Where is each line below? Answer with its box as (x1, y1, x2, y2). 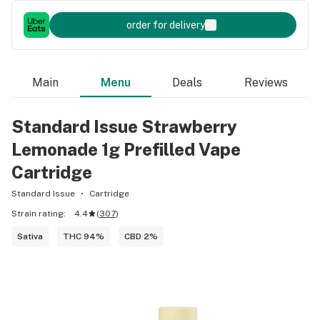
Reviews (244, 76, 288, 89)
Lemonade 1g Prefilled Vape (11, 139, 241, 159)
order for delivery (126, 19, 205, 31)
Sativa (17, 231, 43, 241)
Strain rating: (11, 209, 66, 219)
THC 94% (63, 231, 104, 241)
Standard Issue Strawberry (11, 116, 237, 136)
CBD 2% (124, 231, 158, 241)
